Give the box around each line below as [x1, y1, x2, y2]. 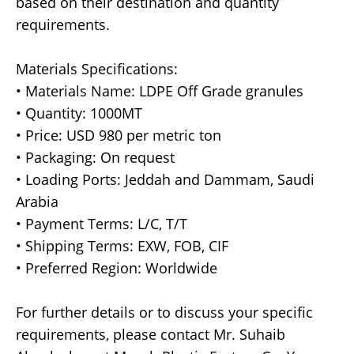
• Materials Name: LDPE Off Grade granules [16, 81, 303, 101]
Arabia [16, 192, 58, 212]
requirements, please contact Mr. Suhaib [16, 325, 285, 345]
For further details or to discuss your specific [16, 303, 313, 322]
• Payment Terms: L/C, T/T [16, 214, 187, 234]
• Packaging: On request [16, 148, 175, 168]
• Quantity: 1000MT [16, 104, 142, 123]
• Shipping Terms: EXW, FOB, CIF [16, 236, 228, 256]
